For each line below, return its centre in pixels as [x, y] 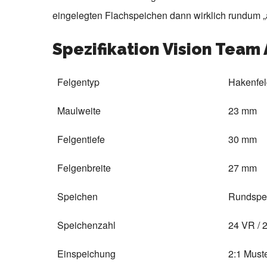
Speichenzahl [87, 225]
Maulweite [79, 111]
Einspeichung [87, 254]
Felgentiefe [81, 139]
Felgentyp [79, 82]
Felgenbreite [84, 168]
